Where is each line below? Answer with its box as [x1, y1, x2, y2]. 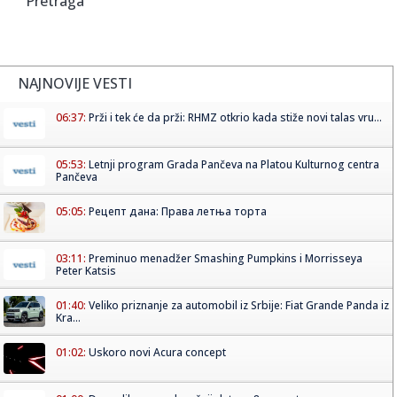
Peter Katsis [56, 262, 116, 278]
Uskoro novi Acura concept [89, 344, 226, 360]
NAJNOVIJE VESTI [18, 73, 132, 93]
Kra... [56, 309, 81, 325]
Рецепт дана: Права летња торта [89, 203, 267, 219]
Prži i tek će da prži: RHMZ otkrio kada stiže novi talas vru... [89, 109, 382, 125]
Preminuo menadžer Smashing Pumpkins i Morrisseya [89, 250, 362, 266]
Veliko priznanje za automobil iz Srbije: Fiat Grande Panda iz [89, 297, 389, 313]
